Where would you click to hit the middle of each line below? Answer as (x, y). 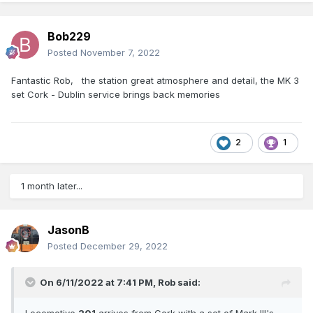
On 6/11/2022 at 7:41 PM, (99, 282)
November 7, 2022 (120, 52)
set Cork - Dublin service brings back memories (117, 94)
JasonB (68, 230)
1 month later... (52, 185)
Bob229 (69, 36)
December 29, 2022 (124, 246)
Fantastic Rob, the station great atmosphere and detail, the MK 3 (155, 80)
